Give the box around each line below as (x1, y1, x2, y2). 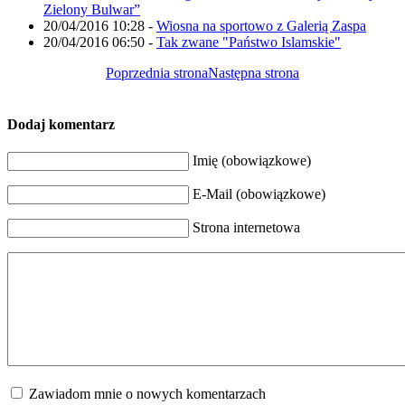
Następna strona (208, 64, 299, 80)
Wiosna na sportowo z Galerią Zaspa (156, 17, 366, 33)
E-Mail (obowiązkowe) (193, 186, 325, 202)
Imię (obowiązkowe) (193, 153, 311, 169)
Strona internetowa (193, 220, 300, 236)
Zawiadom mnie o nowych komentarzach (29, 386, 266, 402)
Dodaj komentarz (7, 116, 115, 132)
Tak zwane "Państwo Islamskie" (156, 33, 341, 50)
